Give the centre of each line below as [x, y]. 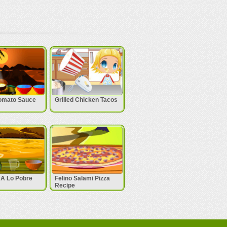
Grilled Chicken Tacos [86, 100]
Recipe [65, 185]
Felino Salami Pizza [82, 178]
